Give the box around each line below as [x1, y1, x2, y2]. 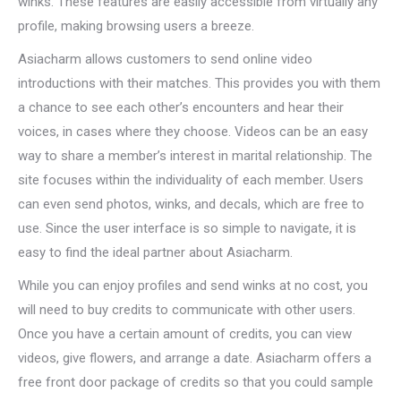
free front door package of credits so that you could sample [18, 374, 373, 390]
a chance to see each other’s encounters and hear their [18, 99, 344, 115]
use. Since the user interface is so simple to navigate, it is [18, 220, 356, 236]
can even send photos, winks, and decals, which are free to [18, 196, 364, 212]
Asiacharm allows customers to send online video [18, 51, 312, 67]
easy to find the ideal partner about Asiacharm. [18, 244, 293, 260]
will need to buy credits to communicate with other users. [18, 302, 355, 318]
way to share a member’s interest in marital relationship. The [18, 148, 372, 164]
